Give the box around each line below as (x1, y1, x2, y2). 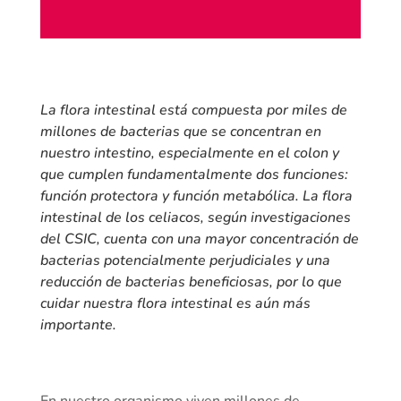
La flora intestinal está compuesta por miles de (39, 100, 347, 121)
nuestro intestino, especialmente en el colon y (39, 143, 339, 164)
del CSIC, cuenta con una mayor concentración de (39, 229, 359, 250)
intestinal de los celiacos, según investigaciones (39, 208, 351, 228)
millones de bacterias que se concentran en (39, 122, 321, 142)
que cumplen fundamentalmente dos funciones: (39, 165, 348, 185)
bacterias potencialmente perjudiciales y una (39, 251, 330, 271)
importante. (39, 315, 116, 336)
